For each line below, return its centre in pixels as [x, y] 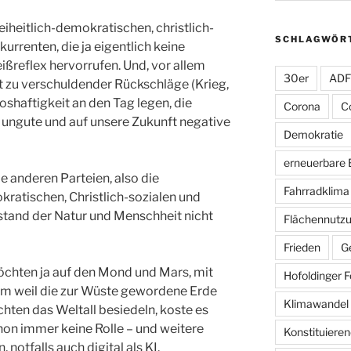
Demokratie [313, 134]
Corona [302, 106]
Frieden [302, 247]
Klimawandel [316, 303]
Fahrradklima [316, 190]
